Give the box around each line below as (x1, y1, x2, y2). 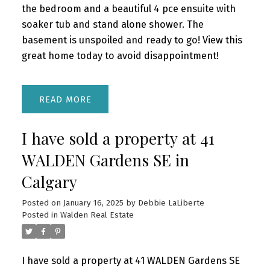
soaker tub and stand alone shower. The (21, 18, 204, 30)
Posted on (21, 198, 63, 209)
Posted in (21, 210, 58, 221)
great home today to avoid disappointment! (21, 49, 219, 61)
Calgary (21, 171, 77, 193)
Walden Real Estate (60, 210, 134, 221)
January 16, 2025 (63, 198, 124, 209)
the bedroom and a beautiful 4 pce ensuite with (21, 2, 236, 14)
